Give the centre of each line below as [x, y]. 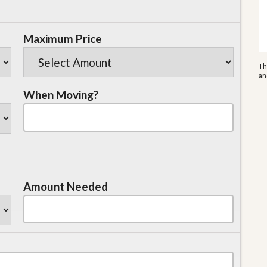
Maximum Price [63, 38]
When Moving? [61, 94]
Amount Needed [66, 186]
